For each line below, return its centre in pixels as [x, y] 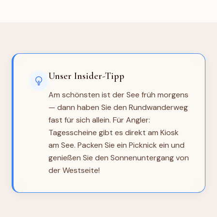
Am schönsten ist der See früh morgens [118, 94]
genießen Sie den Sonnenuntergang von [119, 157]
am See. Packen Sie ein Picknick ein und [116, 145]
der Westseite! [74, 170]
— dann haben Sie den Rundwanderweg [118, 107]
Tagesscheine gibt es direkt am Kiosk [114, 132]
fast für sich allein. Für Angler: [99, 120]
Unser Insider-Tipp [86, 76]
